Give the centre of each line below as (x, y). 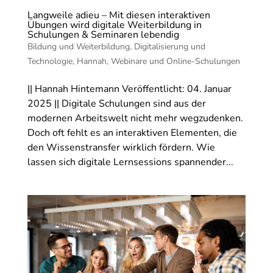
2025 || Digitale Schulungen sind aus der (116, 104)
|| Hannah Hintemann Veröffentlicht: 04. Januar (129, 89)
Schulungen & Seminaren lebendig (103, 35)
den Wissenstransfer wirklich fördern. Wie (121, 148)
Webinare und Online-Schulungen (175, 62)
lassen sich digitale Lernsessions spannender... (130, 162)
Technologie (50, 62)
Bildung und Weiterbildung (78, 47)
